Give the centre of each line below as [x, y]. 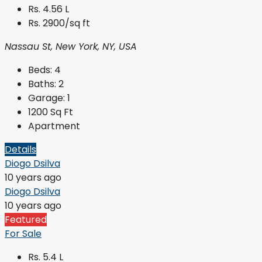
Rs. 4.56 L [49, 9]
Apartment [54, 126]
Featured [26, 220]
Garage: [46, 98]
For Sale [23, 234]
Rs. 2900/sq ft [59, 23]
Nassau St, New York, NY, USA [71, 47]
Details [20, 150]
